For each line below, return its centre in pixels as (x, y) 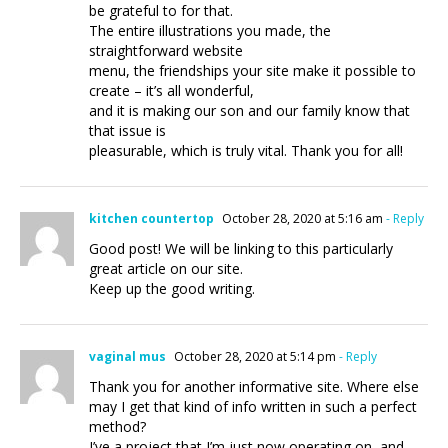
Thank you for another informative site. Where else (254, 386)
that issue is (127, 130)
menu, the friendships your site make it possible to (252, 70)
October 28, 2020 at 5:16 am (301, 218)
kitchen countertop (151, 218)
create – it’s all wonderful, (171, 90)
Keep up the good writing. (172, 288)
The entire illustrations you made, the (210, 30)
